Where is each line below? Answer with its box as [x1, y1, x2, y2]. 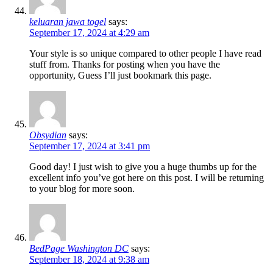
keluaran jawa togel [29, 16, 106, 27]
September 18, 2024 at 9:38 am [29, 254, 149, 265]
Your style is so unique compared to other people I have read [29, 48, 261, 59]
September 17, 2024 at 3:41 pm [29, 141, 150, 152]
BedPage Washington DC [29, 243, 129, 254]
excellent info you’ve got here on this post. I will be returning [29, 172, 264, 183]
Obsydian [29, 130, 66, 141]
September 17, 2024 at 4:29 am [29, 27, 149, 38]
